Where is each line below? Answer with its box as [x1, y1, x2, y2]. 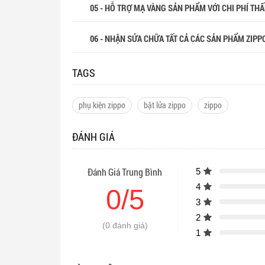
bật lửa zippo [144, 99, 186, 111]
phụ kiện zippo [79, 99, 125, 111]
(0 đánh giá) [102, 220, 148, 230]
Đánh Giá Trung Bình [88, 165, 163, 178]
